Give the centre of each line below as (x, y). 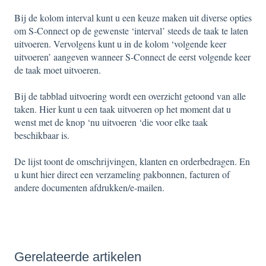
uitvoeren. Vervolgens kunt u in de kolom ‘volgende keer (120, 43)
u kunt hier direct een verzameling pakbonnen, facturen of (122, 175)
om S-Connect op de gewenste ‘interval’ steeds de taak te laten (131, 30)
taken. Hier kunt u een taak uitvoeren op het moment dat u (123, 109)
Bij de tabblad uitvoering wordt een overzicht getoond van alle (130, 96)
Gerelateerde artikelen (78, 256)
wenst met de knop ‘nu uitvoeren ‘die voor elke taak (111, 122)
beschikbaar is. (42, 135)
